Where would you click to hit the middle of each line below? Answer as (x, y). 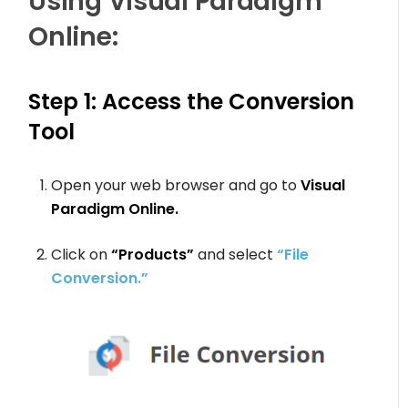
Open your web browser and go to (174, 185)
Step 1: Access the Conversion (192, 101)
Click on (82, 254)
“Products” (153, 254)
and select (236, 254)
